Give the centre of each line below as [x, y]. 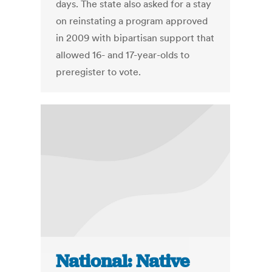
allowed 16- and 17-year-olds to [123, 55]
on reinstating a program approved [132, 21]
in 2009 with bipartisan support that [135, 38]
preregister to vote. [99, 72]
